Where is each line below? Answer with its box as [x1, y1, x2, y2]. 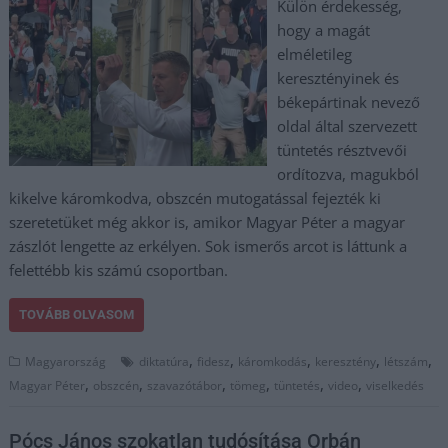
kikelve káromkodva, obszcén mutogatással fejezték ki [9, 188, 382, 208]
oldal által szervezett [276, 116, 417, 136]
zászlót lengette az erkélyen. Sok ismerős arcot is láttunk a [9, 236, 408, 256]
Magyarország [25, 353, 107, 370]
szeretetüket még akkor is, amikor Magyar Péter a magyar [9, 212, 406, 232]
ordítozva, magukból [276, 164, 419, 184]
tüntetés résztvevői [276, 140, 407, 160]
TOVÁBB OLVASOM [19, 307, 135, 322]
